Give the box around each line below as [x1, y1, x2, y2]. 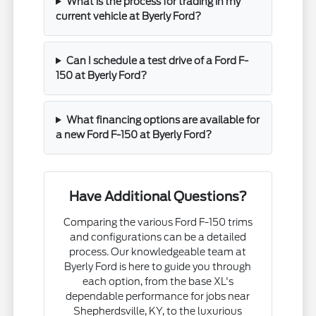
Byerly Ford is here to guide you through [64, 260, 252, 272]
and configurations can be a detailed [69, 231, 246, 243]
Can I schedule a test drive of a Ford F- [66, 54, 248, 66]
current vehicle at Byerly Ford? [56, 10, 202, 22]
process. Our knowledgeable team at [69, 245, 247, 257]
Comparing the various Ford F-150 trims [63, 216, 253, 228]
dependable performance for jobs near [66, 290, 250, 302]
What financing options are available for [66, 114, 260, 126]
